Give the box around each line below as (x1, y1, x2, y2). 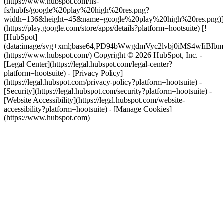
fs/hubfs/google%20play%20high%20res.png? (4, 6, 149, 14)
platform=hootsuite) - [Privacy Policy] (4, 69, 123, 77)
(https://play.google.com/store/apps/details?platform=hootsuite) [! (4, 24, 207, 32)
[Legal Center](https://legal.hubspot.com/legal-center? (4, 60, 172, 68)
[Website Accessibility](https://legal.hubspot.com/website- (4, 96, 185, 104)
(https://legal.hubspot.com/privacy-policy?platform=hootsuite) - (4, 78, 202, 86)
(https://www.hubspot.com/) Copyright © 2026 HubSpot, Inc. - (4, 51, 202, 59)
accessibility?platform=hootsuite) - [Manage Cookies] (4, 105, 172, 113)
